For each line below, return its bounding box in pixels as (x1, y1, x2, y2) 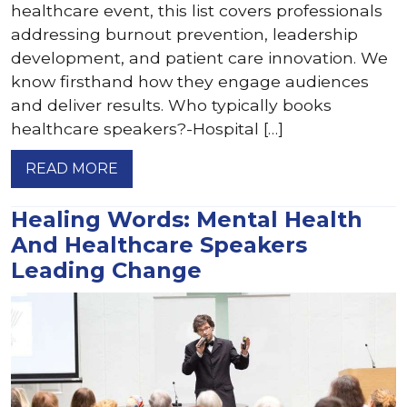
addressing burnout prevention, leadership (11, 25, 358, 44)
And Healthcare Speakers (11, 232, 307, 258)
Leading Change (11, 257, 202, 283)
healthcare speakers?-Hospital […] (11, 119, 283, 138)
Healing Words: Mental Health (11, 206, 362, 233)
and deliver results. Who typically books (11, 95, 332, 114)
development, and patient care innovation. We (11, 48, 388, 67)
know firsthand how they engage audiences (11, 72, 369, 91)
